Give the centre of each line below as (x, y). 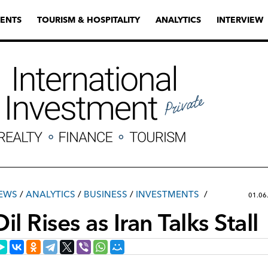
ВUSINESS (106, 194)
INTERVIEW (240, 20)
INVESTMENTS (167, 194)
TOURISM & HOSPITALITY (89, 20)
